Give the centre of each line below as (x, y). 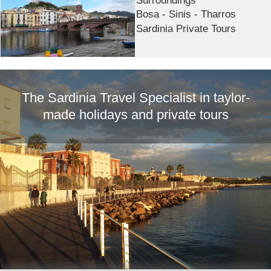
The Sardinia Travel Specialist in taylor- (135, 97)
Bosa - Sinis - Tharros (186, 14)
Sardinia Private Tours (186, 28)
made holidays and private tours (135, 114)
